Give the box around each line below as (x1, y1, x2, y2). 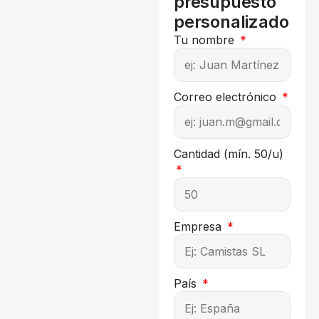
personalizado (174, 11, 289, 32)
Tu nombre (174, 32, 238, 47)
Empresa (174, 219, 225, 234)
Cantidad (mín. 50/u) (174, 146, 283, 161)
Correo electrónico (174, 89, 280, 104)
